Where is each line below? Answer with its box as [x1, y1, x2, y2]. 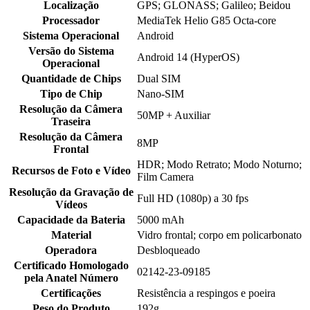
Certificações [41, 287, 101, 300]
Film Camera [137, 171, 194, 183]
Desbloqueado [137, 244, 200, 257]
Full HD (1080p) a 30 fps [137, 192, 248, 205]
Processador [42, 15, 100, 27]
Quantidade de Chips [21, 73, 121, 85]
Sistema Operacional [23, 30, 119, 42]
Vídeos [55, 199, 87, 211]
